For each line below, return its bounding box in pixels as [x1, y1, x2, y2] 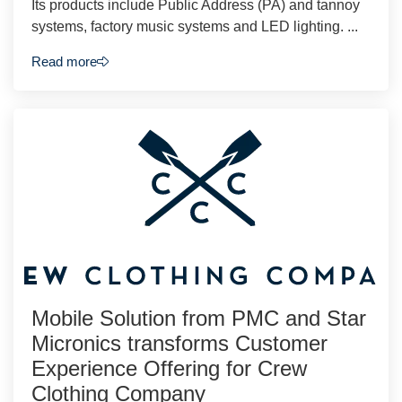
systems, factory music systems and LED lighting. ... [31, 19, 358, 35]
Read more [31, 53, 97, 69]
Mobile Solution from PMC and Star [31, 305, 366, 330]
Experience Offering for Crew [31, 355, 307, 380]
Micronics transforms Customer [31, 330, 328, 355]
